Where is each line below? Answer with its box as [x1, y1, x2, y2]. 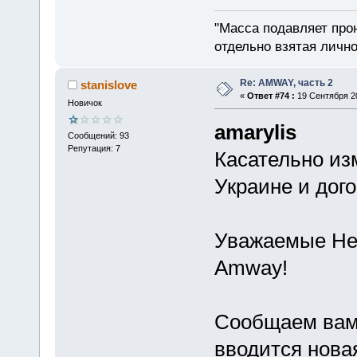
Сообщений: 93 [67, 130, 129, 140]
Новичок [67, 98, 102, 108]
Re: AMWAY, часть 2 [239, 77, 333, 89]
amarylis [214, 120, 296, 145]
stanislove [80, 78, 138, 92]
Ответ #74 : [246, 91, 295, 101]
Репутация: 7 [67, 143, 120, 153]
